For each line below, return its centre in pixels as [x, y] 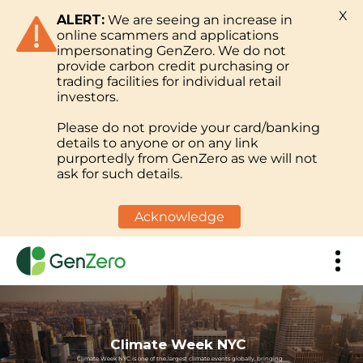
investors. [88, 97]
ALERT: [81, 20]
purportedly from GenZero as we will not [187, 158]
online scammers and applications [168, 35]
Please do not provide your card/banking [188, 128]
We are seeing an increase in [199, 20]
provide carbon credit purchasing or [173, 66]
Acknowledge [179, 217]
